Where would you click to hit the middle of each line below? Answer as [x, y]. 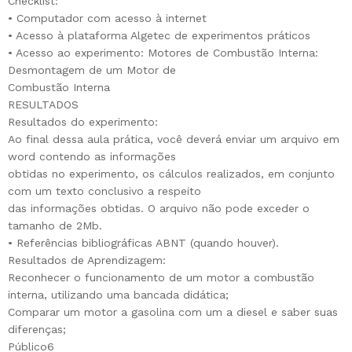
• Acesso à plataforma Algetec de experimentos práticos [159, 36]
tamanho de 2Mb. [55, 226]
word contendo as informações [92, 157]
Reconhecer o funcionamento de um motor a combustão [161, 278]
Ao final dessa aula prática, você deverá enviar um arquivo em [174, 139]
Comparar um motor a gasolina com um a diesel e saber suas [173, 312]
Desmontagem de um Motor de [92, 70]
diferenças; [37, 330]
